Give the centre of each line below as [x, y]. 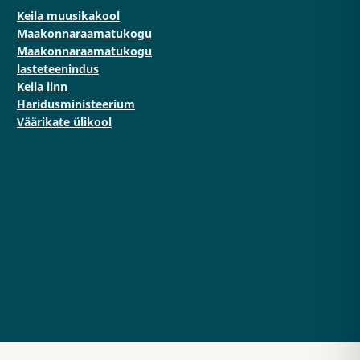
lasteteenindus [58, 69]
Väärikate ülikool [64, 122]
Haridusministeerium [76, 104]
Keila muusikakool [68, 16]
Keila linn [42, 87]
